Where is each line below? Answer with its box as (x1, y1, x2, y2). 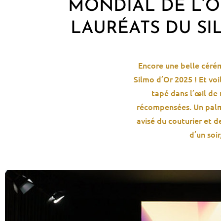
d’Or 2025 (154, 74, 192, 85)
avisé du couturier (137, 115, 202, 126)
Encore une (138, 60, 179, 71)
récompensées (137, 101, 190, 112)
